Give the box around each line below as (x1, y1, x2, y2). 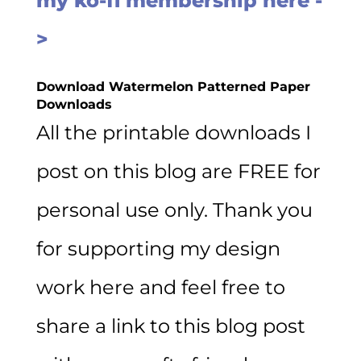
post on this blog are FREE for (35, 159, 321, 183)
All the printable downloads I (35, 120, 311, 144)
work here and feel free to (35, 275, 285, 299)
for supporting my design (35, 236, 280, 260)
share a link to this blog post (35, 313, 305, 338)
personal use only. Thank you (35, 197, 313, 222)
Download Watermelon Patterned (35, 78, 266, 94)
